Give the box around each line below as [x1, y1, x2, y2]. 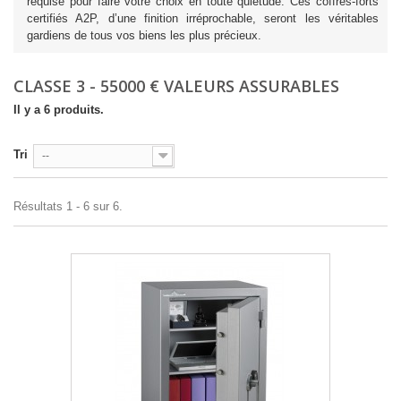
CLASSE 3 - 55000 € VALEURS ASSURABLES [13, 75, 344, 97]
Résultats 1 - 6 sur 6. [13, 200, 123, 213]
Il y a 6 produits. [13, 103, 104, 116]
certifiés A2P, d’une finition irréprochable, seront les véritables [27, 12, 379, 25]
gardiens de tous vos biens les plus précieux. [27, 29, 261, 42]
